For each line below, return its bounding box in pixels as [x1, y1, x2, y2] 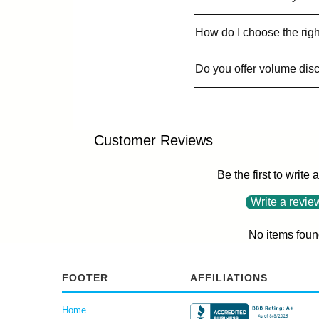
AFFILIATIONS [190, 272, 268, 284]
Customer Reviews [94, 132, 213, 149]
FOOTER [62, 272, 108, 284]
